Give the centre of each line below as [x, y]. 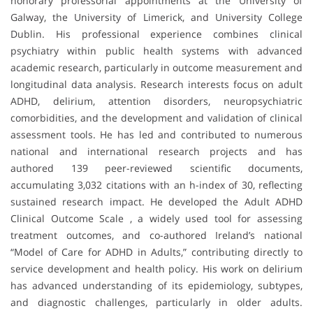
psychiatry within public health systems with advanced [156, 50]
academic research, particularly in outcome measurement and [156, 67]
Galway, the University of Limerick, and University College [156, 17]
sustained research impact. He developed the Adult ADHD [156, 201]
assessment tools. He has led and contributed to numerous [156, 134]
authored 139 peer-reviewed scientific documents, [156, 168]
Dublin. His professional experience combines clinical [156, 34]
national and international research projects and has [156, 151]
